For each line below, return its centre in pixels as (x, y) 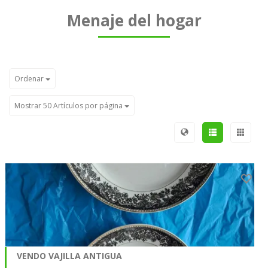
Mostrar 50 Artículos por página (69, 106)
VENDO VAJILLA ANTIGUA (69, 255)
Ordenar (30, 79)
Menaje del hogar (134, 20)
